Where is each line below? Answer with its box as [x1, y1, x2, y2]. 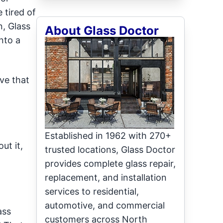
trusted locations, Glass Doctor [45, 144, 176, 155]
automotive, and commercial [45, 200, 165, 211]
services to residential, [45, 186, 139, 197]
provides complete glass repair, [45, 158, 176, 169]
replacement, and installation [45, 172, 167, 183]
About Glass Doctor [45, 23, 159, 38]
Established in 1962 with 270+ [45, 130, 172, 141]
